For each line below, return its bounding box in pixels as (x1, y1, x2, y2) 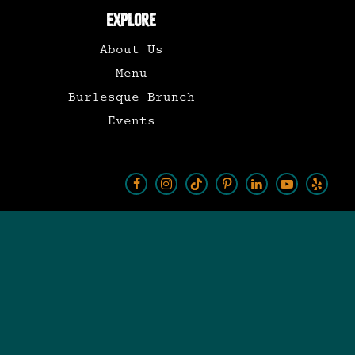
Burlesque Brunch (67, 89, 195, 105)
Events (107, 113, 155, 129)
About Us (99, 41, 163, 58)
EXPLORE (106, 10, 157, 31)
